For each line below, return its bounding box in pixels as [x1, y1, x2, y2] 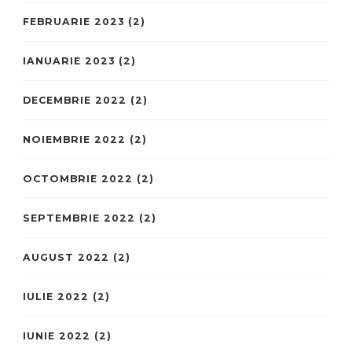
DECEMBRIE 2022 [23, 94, 126, 107]
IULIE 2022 [23, 291, 89, 303]
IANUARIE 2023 [23, 55, 115, 68]
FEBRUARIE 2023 [23, 16, 124, 28]
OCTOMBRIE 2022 [23, 173, 133, 185]
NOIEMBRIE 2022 [23, 134, 126, 146]
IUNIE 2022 [23, 330, 90, 343]
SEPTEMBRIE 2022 [23, 212, 135, 225]
